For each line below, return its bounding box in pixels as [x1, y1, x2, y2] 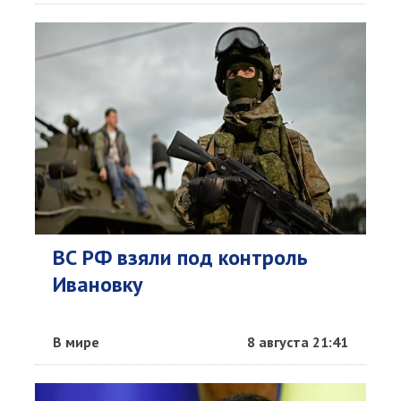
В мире [53, 333, 99, 351]
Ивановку [53, 270, 142, 298]
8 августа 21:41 [247, 333, 348, 351]
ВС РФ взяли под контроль [53, 243, 308, 271]
